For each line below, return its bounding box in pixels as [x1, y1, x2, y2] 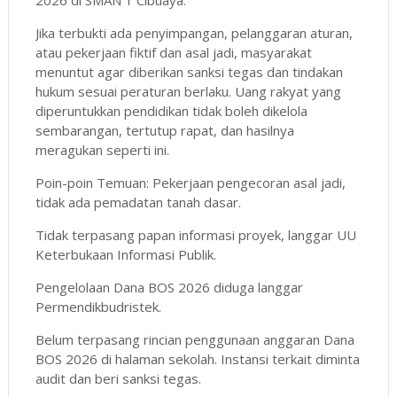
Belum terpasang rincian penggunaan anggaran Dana [35, 330, 354, 348]
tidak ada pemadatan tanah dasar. [35, 192, 241, 211]
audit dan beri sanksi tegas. [35, 369, 201, 387]
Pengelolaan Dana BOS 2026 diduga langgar [35, 277, 303, 296]
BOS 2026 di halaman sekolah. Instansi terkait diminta [35, 349, 360, 368]
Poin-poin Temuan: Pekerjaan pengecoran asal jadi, [35, 173, 346, 191]
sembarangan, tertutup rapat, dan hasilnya [35, 121, 294, 139]
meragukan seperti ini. [35, 140, 169, 159]
